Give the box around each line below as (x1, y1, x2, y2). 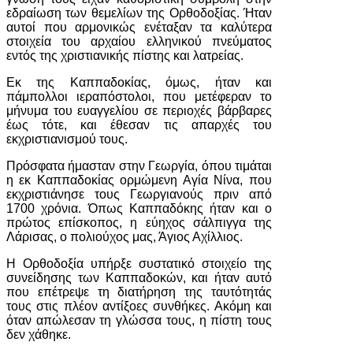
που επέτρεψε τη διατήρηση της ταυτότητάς (6, 285, 272, 299)
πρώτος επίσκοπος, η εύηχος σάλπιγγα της (6, 216, 272, 229)
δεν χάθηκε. (6, 328, 71, 341)
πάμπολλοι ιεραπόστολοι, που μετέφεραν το (6, 90, 272, 103)
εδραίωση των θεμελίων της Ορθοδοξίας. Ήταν (6, 6, 272, 20)
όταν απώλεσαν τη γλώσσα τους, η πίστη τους (6, 314, 272, 327)
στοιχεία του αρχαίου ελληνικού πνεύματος (6, 35, 272, 48)
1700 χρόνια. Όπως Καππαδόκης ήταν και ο (6, 202, 272, 215)
